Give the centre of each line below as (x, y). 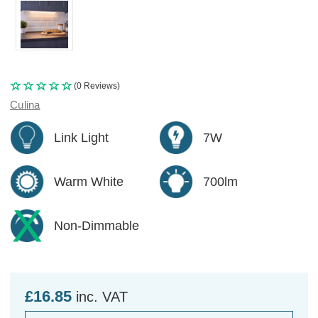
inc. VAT (102, 296)
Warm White (89, 181)
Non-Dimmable (97, 225)
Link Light (81, 137)
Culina (25, 104)
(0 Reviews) (97, 86)
